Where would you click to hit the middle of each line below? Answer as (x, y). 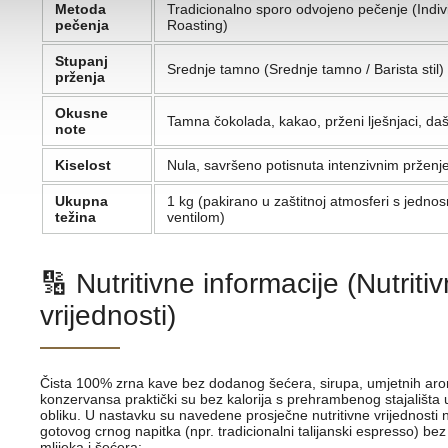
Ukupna (81, 201)
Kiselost (83, 165)
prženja (80, 77)
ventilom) (196, 217)
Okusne (81, 113)
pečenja (82, 25)
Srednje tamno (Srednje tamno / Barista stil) (305, 69)
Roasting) (197, 25)
